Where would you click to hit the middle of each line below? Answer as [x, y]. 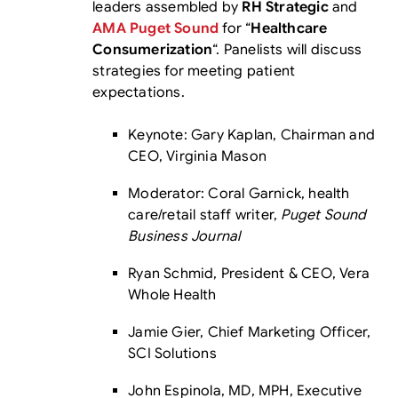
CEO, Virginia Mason [198, 156]
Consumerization [153, 50]
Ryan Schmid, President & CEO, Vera [249, 274]
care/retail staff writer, [205, 215]
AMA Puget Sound [156, 28]
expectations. [139, 92]
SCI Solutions [172, 354]
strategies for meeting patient [194, 71]
